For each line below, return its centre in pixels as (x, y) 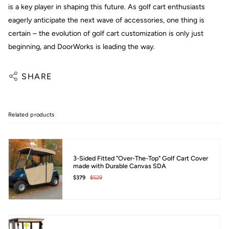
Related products (31, 114)
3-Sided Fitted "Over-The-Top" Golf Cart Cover (140, 158)
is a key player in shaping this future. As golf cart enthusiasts (107, 7)
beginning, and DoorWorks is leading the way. (82, 47)
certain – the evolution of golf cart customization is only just (106, 33)
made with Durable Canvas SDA (119, 166)
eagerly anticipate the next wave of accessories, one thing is (106, 20)
